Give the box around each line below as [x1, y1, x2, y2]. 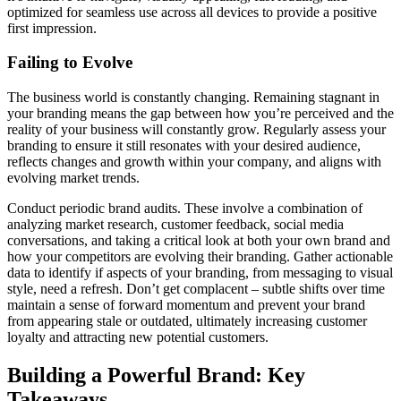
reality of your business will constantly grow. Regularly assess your [7, 122, 386, 138]
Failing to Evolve [7, 53, 132, 73]
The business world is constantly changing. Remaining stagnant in [7, 90, 380, 106]
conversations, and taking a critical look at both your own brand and [7, 233, 390, 249]
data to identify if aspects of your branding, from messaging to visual [7, 265, 393, 281]
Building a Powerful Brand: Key [7, 363, 305, 387]
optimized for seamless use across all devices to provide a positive [7, 4, 377, 20]
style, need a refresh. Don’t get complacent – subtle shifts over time [7, 281, 385, 297]
